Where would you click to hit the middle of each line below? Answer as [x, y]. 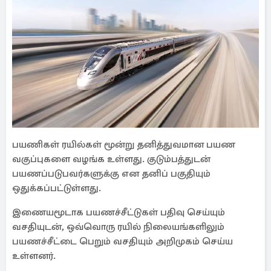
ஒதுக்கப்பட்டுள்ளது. [57, 188]
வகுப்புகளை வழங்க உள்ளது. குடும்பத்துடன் [111, 159]
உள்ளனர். [34, 256]
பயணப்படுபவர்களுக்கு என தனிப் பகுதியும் [111, 174]
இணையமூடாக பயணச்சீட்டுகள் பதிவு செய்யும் [119, 212]
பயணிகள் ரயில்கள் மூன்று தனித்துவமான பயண [124, 145]
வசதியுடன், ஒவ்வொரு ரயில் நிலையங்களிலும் [118, 227]
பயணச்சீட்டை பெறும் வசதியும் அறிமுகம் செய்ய [122, 241]
